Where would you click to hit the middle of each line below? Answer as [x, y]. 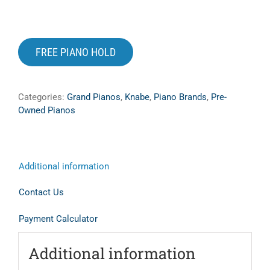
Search [29, 74]
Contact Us [41, 192]
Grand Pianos [94, 97]
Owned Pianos [47, 110]
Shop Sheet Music [53, 40]
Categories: [42, 97]
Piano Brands [180, 97]
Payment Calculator [58, 218]
